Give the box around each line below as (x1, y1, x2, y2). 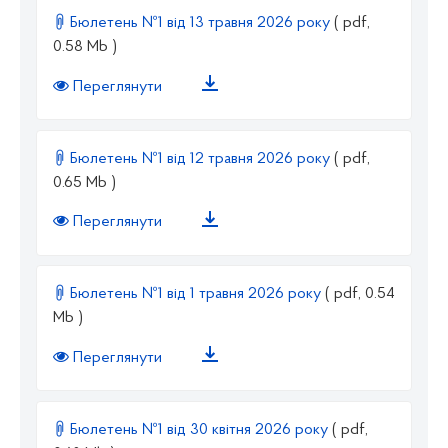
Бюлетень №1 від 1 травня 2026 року (66, 286, 325, 303)
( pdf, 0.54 (325, 286, 395, 303)
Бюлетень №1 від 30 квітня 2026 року (66, 422, 332, 439)
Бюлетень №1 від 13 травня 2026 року (66, 15, 334, 32)
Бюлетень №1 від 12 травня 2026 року (66, 150, 334, 167)
